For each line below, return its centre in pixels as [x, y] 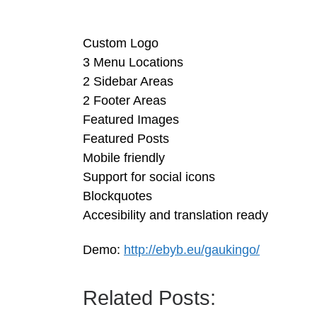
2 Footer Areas [125, 100]
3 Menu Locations [133, 62]
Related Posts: [149, 298]
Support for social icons [149, 177]
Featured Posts [126, 138]
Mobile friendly [124, 157]
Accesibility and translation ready [175, 215]
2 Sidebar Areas [128, 81]
